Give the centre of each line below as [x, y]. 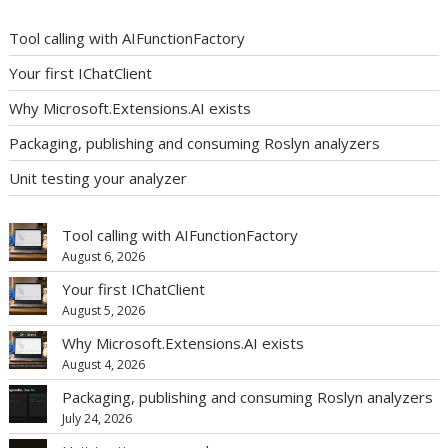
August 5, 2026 [104, 311]
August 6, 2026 [104, 257]
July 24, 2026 [97, 419]
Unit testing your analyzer [98, 177]
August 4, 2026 [104, 365]
